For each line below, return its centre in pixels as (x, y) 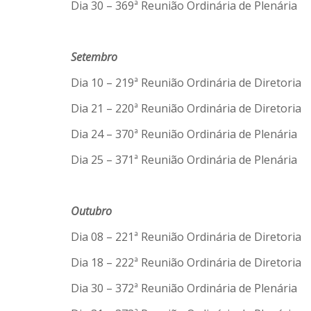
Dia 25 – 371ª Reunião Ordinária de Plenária (184, 160)
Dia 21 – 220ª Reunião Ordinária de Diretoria (186, 108)
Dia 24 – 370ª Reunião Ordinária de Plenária (184, 134)
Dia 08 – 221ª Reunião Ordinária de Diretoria (186, 237)
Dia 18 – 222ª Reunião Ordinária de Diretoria (186, 262)
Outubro (91, 211)
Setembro (94, 57)
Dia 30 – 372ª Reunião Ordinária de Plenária (184, 288)
